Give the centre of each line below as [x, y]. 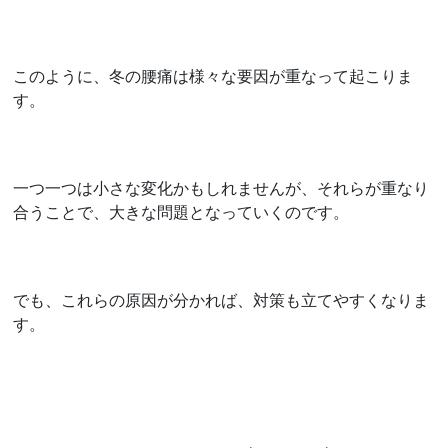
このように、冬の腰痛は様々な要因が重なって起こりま [213, 75]
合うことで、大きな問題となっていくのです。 [181, 211]
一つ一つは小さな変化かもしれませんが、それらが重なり [221, 187]
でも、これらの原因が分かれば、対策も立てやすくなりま [221, 299]
